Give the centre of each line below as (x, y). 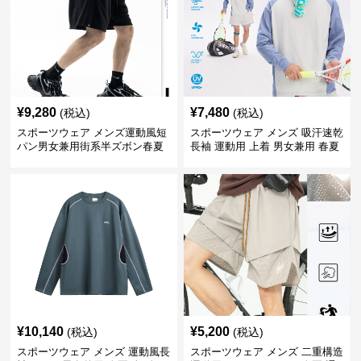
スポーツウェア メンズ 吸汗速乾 (266, 133)
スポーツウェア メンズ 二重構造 (266, 352)
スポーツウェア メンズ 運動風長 (94, 352)
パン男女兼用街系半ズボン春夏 (91, 146)
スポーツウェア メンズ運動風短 (92, 133)
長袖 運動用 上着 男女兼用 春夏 (264, 146)
